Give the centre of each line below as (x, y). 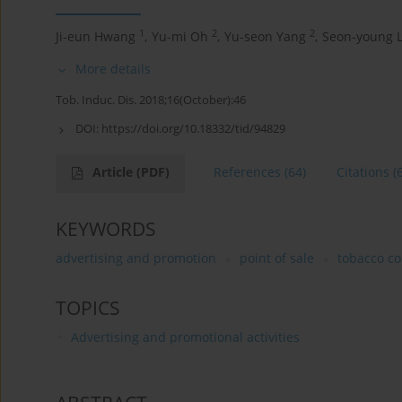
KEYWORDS (106, 229)
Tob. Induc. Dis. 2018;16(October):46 (151, 100)
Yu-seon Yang (265, 37)
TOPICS (88, 308)
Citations (363, 172)
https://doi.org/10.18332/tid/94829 (193, 129)
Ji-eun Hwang (96, 37)
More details (113, 69)
